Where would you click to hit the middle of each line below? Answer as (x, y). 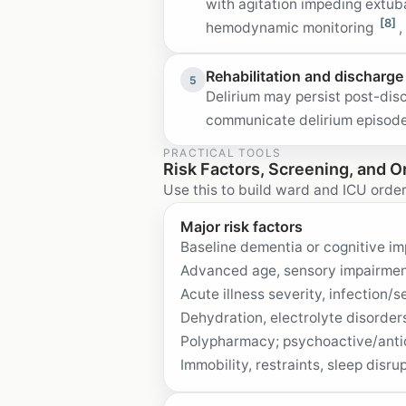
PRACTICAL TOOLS (222, 153)
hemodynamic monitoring (291, 28)
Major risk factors (242, 227)
